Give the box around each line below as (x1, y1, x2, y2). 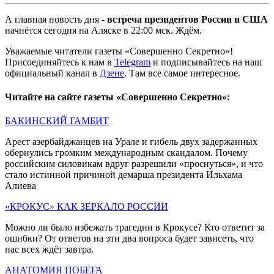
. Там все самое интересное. (124, 67, 240, 78)
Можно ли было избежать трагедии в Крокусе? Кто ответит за (5, 222, 265, 233)
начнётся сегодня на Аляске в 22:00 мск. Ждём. (5, 24, 202, 35)
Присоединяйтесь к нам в (5, 56, 114, 67)
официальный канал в (5, 67, 100, 78)
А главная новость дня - (5, 13, 107, 24)
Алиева (5, 180, 36, 191)
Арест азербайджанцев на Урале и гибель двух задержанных (5, 136, 257, 147)
